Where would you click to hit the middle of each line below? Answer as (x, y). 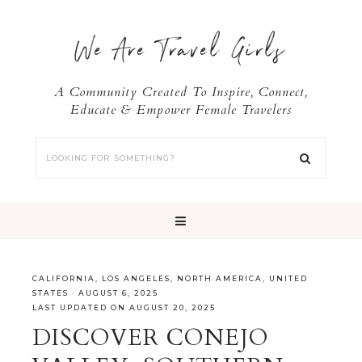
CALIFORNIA (64, 278)
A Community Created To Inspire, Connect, (181, 92)
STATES (51, 293)
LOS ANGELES (136, 278)
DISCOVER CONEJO (151, 338)
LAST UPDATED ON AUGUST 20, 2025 (124, 307)
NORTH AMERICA (220, 278)
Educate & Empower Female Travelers (181, 110)
